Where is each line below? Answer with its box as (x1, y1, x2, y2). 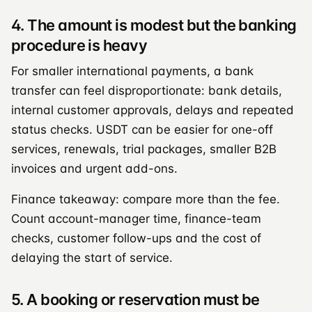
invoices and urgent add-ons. (11, 161, 178, 175)
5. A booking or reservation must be (11, 290, 260, 309)
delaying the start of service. (11, 250, 173, 265)
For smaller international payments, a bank (11, 63, 253, 78)
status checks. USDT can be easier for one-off (11, 122, 273, 136)
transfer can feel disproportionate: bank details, (11, 83, 282, 97)
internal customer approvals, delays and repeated (11, 102, 294, 117)
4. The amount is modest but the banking (11, 15, 297, 34)
